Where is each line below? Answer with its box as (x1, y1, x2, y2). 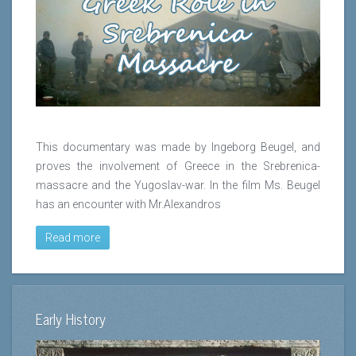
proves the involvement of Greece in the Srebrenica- (36, 159, 320, 172)
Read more (45, 230, 100, 244)
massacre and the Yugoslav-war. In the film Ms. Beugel (36, 178, 320, 192)
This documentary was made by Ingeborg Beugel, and (36, 140, 320, 153)
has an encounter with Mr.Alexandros (36, 197, 221, 211)
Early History (36, 306, 106, 331)
